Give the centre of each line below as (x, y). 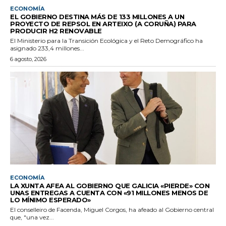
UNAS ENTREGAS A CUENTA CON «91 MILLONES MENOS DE (109, 192)
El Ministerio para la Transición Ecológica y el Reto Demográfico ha (106, 40)
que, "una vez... (32, 217)
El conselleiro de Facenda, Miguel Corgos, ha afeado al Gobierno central (112, 209)
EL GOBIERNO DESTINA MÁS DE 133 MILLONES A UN (97, 16)
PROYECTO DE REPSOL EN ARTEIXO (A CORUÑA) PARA (103, 23)
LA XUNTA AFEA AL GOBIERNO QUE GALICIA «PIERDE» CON (110, 185)
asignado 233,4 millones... (47, 48)
